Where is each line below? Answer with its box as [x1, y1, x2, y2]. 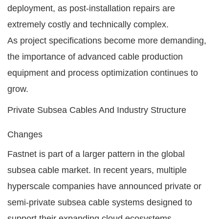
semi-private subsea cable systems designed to [7, 197, 192, 207]
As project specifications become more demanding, [7, 35, 206, 45]
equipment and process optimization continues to [7, 67, 198, 78]
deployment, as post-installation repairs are [7, 3, 175, 13]
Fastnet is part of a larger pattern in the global [7, 149, 185, 159]
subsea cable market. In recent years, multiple [7, 165, 187, 175]
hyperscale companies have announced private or [7, 181, 201, 191]
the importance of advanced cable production [7, 51, 183, 62]
